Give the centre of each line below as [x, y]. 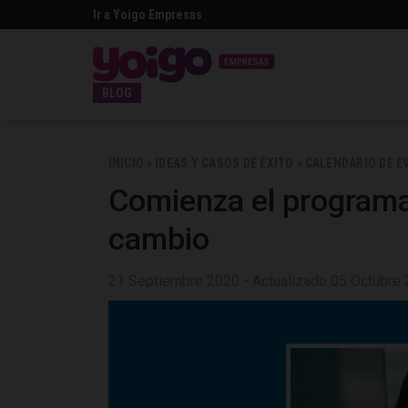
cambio [158, 239]
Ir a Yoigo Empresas [148, 15]
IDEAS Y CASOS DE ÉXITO [224, 163]
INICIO [126, 163]
